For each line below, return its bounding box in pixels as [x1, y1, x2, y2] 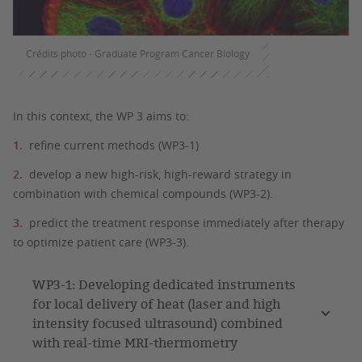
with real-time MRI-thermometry [32, 334, 238, 351]
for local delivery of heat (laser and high [32, 295, 280, 313]
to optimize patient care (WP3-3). [13, 234, 189, 250]
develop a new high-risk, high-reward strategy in [29, 166, 292, 182]
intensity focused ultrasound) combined [32, 314, 283, 332]
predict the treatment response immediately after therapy [29, 215, 344, 230]
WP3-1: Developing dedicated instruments [32, 276, 296, 293]
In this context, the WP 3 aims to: [13, 108, 189, 124]
